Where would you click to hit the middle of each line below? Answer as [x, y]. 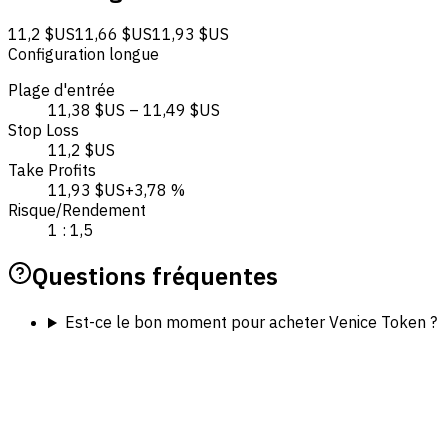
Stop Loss [43, 130]
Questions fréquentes [155, 276]
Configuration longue [83, 54]
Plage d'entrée [61, 90]
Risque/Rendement [77, 210]
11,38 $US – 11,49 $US [134, 110]
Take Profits [52, 170]
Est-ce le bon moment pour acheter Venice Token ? [250, 322]
